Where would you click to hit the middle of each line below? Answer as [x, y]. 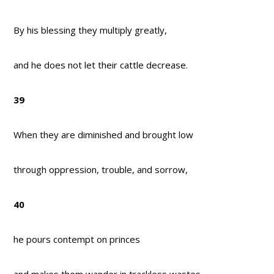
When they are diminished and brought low [104, 135]
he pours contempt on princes [77, 239]
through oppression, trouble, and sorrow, [101, 170]
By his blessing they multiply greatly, [91, 30]
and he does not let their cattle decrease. [101, 65]
